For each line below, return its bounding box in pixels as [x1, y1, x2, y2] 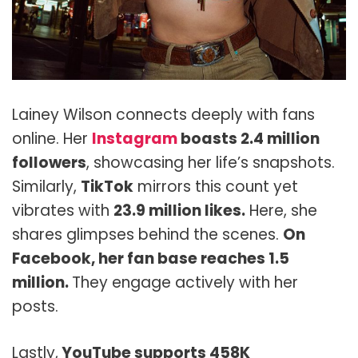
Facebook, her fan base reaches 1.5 [12, 247, 289, 269]
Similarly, [12, 175, 81, 197]
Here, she [245, 199, 317, 221]
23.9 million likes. [113, 199, 245, 221]
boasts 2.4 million [177, 127, 320, 149]
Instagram [92, 127, 177, 149]
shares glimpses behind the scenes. [12, 223, 283, 245]
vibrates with [12, 199, 113, 221]
